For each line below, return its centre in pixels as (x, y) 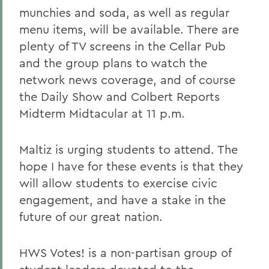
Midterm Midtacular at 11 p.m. (102, 113)
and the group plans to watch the (113, 63)
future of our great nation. (91, 216)
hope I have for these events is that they (131, 166)
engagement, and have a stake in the (122, 200)
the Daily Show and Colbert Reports (119, 96)
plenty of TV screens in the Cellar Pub (122, 46)
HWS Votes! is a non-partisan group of (125, 252)
